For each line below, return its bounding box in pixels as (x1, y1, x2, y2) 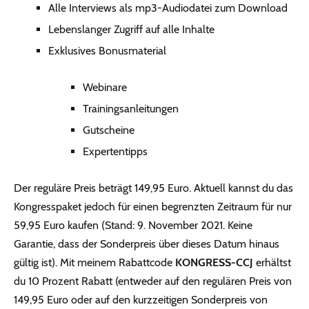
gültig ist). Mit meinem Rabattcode (14, 255, 175, 269)
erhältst (253, 255, 291, 269)
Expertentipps (83, 144, 148, 158)
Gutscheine (83, 123, 134, 137)
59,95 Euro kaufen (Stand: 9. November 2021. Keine (14, 218, 252, 232)
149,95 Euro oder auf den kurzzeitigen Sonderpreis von (14, 292, 268, 306)
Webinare (83, 80, 127, 94)
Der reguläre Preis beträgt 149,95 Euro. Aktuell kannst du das (14, 181, 293, 195)
